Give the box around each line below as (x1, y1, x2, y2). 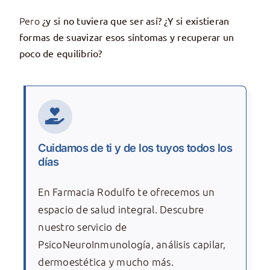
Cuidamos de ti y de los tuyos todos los (38, 140, 232, 154)
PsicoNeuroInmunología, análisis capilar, (38, 237, 226, 251)
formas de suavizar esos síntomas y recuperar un (19, 31, 234, 43)
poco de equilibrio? (19, 47, 102, 60)
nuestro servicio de (38, 219, 127, 233)
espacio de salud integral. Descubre (38, 202, 204, 216)
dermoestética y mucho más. (38, 254, 174, 268)
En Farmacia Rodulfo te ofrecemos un (38, 184, 215, 198)
